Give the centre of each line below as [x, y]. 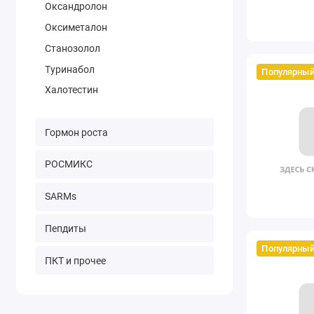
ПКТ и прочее [75, 260]
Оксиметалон [76, 28]
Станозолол [72, 48]
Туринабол [69, 69]
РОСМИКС [68, 164]
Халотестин [71, 90]
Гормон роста [76, 132]
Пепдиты [65, 228]
